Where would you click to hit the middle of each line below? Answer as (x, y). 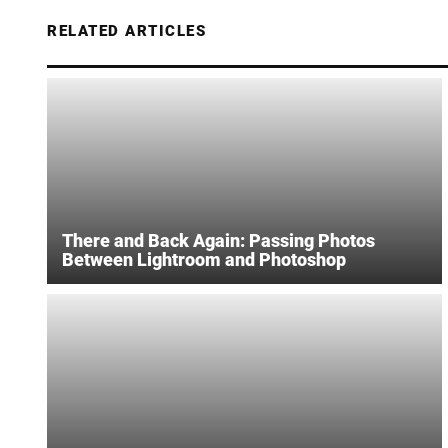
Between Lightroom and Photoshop (204, 260)
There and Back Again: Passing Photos (218, 241)
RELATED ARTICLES (126, 30)
